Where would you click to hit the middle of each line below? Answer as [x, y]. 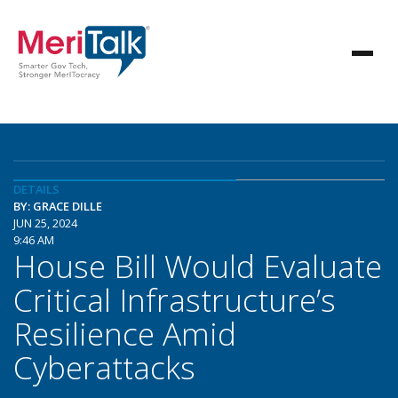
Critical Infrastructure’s [175, 299]
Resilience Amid [125, 333]
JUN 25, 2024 [45, 223]
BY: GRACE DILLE [58, 206]
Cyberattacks [104, 367]
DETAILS [36, 189]
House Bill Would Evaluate [198, 266]
